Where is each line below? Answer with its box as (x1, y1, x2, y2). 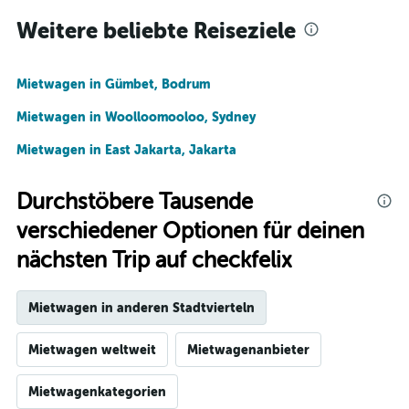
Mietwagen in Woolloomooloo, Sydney (16, 110, 256, 124)
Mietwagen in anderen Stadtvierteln (28, 300, 255, 315)
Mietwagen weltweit (28, 342, 156, 357)
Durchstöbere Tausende (16, 190, 253, 215)
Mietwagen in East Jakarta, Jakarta (16, 142, 236, 157)
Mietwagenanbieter (187, 342, 309, 357)
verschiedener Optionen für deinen (16, 219, 364, 244)
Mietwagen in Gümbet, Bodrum (16, 77, 210, 91)
